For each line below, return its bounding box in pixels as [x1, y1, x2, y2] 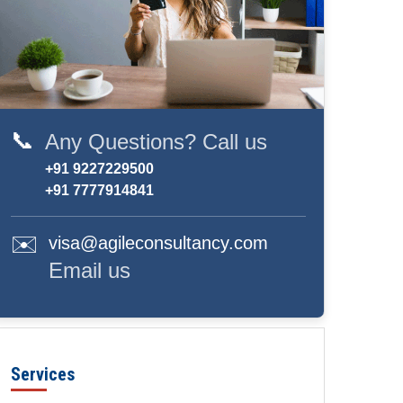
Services [11, 363, 75, 386]
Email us [49, 258, 130, 283]
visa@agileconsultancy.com [49, 233, 268, 254]
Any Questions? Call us [45, 130, 267, 155]
